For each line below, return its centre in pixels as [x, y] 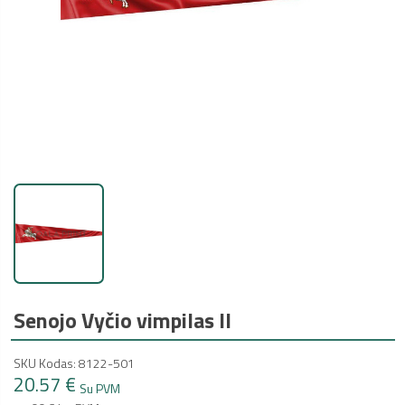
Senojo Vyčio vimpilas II [122, 320]
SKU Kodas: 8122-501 [74, 363]
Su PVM [100, 388]
